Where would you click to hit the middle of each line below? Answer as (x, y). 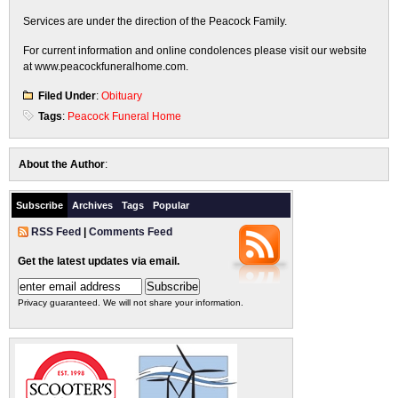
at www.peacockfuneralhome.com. (106, 67)
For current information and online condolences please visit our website (195, 51)
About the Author (62, 164)
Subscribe (40, 205)
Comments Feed (131, 232)
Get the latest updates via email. (99, 261)
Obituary (122, 96)
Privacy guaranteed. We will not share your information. (131, 302)
